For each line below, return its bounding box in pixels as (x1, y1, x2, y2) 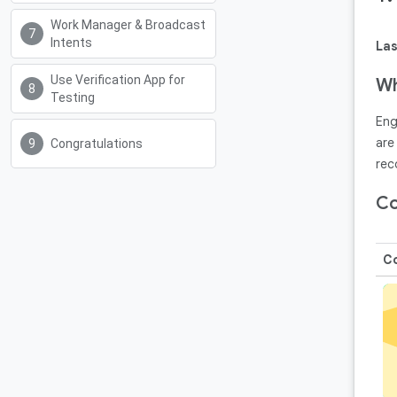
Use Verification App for (51, 73, 185, 87)
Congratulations (51, 136, 143, 151)
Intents (51, 35, 92, 50)
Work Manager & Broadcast (51, 18, 206, 32)
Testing (51, 90, 95, 105)
